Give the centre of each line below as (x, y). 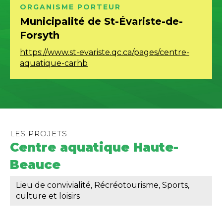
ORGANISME (49, 7)
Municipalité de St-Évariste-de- (101, 21)
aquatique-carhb (54, 63)
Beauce (35, 164)
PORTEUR (99, 7)
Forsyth (40, 35)
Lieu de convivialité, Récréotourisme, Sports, (103, 185)
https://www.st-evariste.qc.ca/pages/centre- (105, 52)
